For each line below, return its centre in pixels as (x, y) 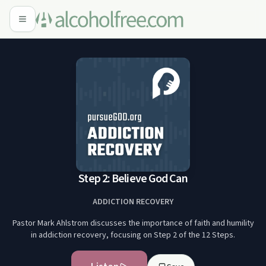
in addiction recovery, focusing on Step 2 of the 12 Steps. (133, 235)
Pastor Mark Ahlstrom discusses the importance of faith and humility (133, 223)
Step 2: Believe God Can (133, 179)
